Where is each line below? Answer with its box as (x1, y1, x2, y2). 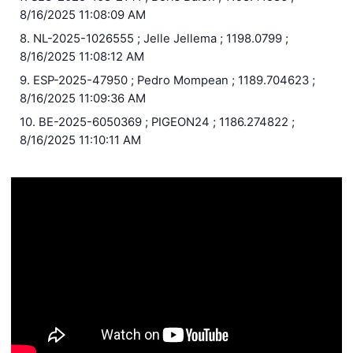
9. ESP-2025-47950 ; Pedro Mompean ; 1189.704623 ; (19, 72, 315, 87)
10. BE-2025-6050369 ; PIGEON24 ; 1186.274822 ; (19, 114, 295, 129)
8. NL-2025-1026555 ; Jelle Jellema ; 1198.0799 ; (19, 31, 288, 46)
